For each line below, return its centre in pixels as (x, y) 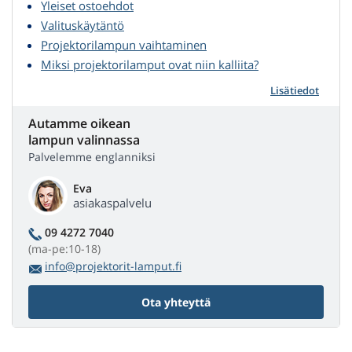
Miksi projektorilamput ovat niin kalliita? (150, 64)
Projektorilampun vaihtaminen (124, 44)
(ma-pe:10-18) (64, 248)
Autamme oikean (79, 123)
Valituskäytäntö (82, 25)
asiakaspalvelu (112, 202)
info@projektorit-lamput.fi (113, 266)
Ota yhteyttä (176, 302)
